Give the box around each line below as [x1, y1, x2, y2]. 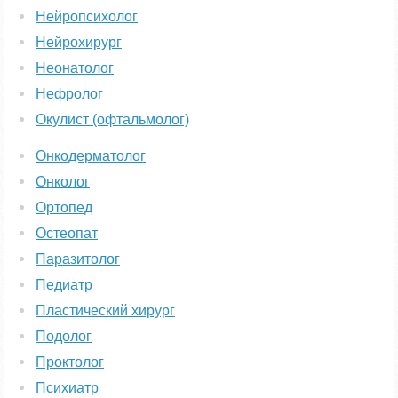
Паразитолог [36, 251, 120, 267]
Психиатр [36, 380, 99, 395]
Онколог [36, 174, 90, 189]
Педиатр [36, 277, 92, 292]
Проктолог [36, 354, 104, 370]
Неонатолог [36, 60, 114, 76]
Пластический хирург [36, 303, 175, 318]
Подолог [36, 329, 92, 344]
